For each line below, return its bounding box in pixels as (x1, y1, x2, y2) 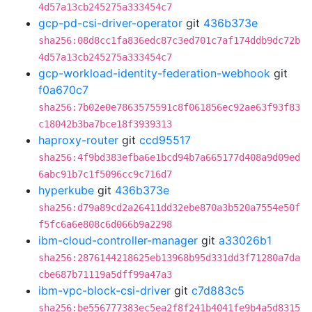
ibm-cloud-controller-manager (38, 233, 198, 247)
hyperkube (38, 183, 94, 197)
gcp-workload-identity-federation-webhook (38, 66, 270, 80)
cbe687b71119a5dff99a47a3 (38, 269, 172, 280)
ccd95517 (139, 133, 191, 147)
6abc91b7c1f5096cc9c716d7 (38, 169, 172, 180)
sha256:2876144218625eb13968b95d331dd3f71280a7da (38, 252, 300, 263)
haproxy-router (38, 133, 118, 147)
